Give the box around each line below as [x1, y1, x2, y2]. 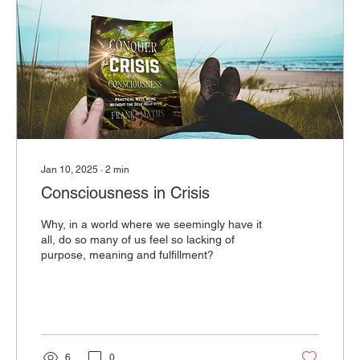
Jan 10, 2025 [41, 164, 98, 176]
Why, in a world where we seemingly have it [41, 218, 262, 231]
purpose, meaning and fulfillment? [41, 248, 214, 262]
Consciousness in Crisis [41, 183, 210, 203]
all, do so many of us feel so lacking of [41, 233, 235, 247]
